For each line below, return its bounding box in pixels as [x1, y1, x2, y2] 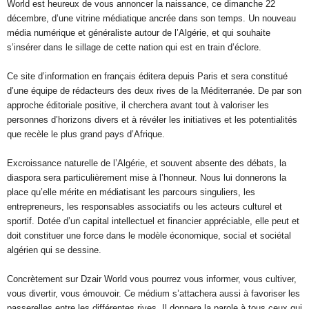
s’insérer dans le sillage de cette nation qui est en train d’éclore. [7, 41, 261, 52]
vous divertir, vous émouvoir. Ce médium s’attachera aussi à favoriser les [7, 288, 300, 299]
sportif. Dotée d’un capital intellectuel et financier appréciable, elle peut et [7, 215, 299, 226]
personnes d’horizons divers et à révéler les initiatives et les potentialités [7, 114, 297, 125]
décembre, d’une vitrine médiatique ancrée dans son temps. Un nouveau [7, 12, 296, 23]
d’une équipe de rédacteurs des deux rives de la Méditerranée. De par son [7, 85, 301, 96]
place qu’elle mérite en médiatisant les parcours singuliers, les [7, 186, 255, 197]
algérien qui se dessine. [7, 244, 101, 255]
